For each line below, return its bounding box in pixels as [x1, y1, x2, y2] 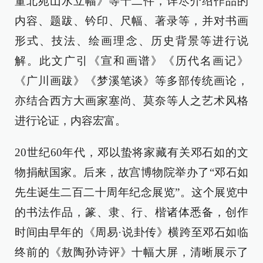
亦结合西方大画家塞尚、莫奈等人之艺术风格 [15, 95, 248, 107]
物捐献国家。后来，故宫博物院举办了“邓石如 [15, 166, 248, 179]
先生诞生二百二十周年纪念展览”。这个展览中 [15, 186, 248, 199]
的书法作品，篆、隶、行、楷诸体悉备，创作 [15, 206, 248, 219]
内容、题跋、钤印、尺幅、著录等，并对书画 [15, 15, 248, 28]
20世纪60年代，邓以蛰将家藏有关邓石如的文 [15, 146, 248, 159]
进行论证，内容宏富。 [15, 114, 126, 127]
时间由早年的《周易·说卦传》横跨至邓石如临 [15, 226, 248, 239]
